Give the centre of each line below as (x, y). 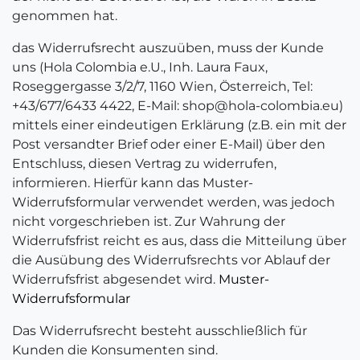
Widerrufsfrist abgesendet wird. (115, 279)
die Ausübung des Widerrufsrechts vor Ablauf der (171, 260)
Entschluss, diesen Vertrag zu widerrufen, (144, 164)
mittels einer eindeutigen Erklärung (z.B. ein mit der (179, 125)
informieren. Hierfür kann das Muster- (133, 183)
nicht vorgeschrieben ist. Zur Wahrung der (149, 221)
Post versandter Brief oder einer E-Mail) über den (169, 144)
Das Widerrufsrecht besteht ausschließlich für (160, 331)
